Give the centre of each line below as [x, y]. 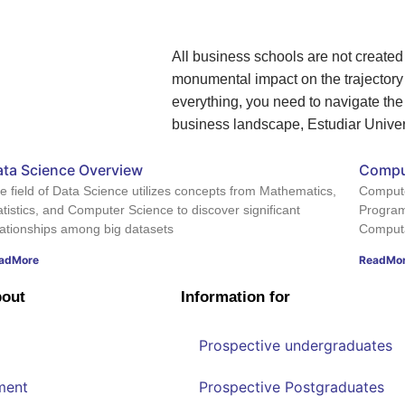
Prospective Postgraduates [292, 386]
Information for [235, 297]
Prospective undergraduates [296, 345]
